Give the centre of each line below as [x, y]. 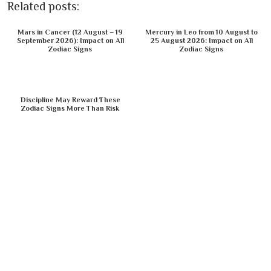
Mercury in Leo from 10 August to [201, 32]
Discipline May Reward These [70, 100]
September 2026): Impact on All [70, 41]
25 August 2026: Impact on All [201, 41]
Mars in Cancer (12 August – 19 [70, 32]
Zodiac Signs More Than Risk [70, 108]
